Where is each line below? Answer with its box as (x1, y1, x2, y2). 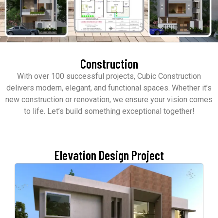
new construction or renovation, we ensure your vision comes (5, 94, 213, 104)
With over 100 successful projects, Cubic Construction (17, 71, 201, 81)
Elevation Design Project (54, 147, 164, 163)
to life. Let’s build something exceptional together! (23, 106, 195, 116)
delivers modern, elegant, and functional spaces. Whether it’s (6, 83, 212, 92)
